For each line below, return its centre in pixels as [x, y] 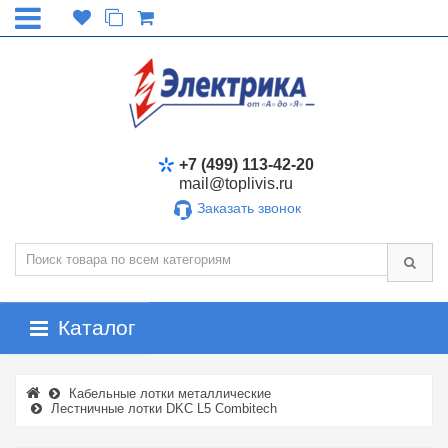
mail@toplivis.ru [236, 183]
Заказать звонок [248, 208]
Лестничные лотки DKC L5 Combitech [164, 408]
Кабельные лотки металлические [170, 393]
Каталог [97, 327]
